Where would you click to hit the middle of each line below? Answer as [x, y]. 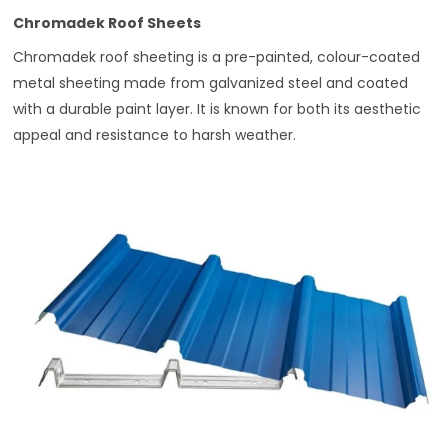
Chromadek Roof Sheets [107, 23]
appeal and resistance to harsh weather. [155, 135]
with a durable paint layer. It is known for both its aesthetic [217, 109]
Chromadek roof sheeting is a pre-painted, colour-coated [217, 57]
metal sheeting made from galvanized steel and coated [211, 83]
